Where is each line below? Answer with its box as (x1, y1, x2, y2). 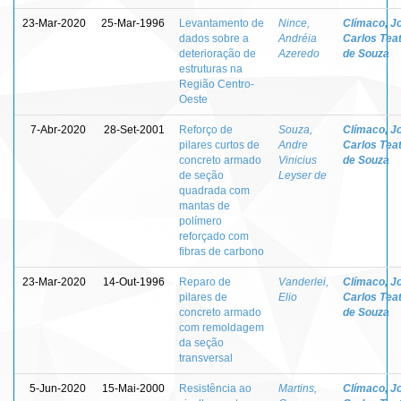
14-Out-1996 (103, 275, 165, 288)
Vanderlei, (278, 275, 328, 288)
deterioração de (179, 47, 256, 60)
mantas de (179, 199, 230, 212)
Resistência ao (179, 381, 252, 395)
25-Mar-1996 (101, 16, 165, 30)
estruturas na (179, 62, 243, 75)
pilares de (179, 290, 227, 303)
